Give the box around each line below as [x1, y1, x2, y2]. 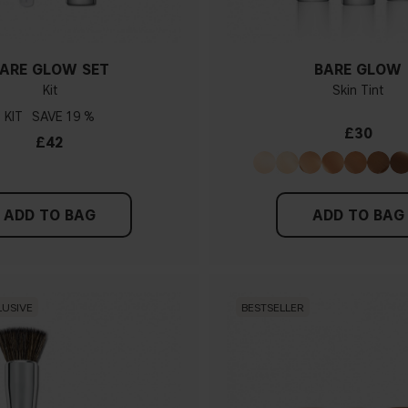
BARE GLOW [314, 61, 403, 79]
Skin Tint [332, 83, 384, 99]
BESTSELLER [241, 300, 304, 314]
